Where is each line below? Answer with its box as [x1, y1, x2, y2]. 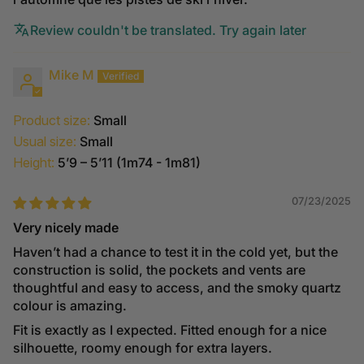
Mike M [49, 67, 94, 84]
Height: [13, 154, 54, 171]
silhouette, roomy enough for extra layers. [13, 340, 272, 357]
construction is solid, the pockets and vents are [13, 262, 305, 279]
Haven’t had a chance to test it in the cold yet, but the [13, 244, 338, 261]
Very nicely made [13, 219, 119, 236]
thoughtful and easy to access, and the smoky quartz [13, 279, 341, 297]
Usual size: [13, 133, 76, 150]
